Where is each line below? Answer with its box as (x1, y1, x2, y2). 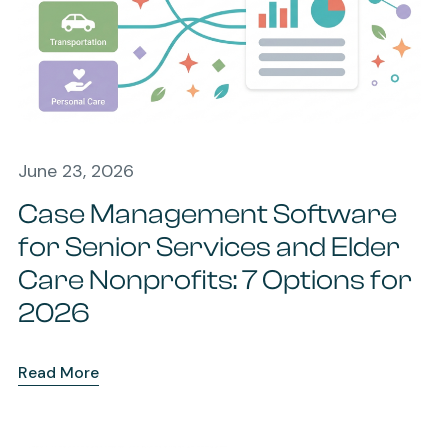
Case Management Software (17, 197, 397, 230)
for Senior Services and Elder (17, 230, 400, 263)
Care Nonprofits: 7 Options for (17, 263, 412, 296)
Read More (17, 361, 99, 383)
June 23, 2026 (17, 158, 134, 183)
